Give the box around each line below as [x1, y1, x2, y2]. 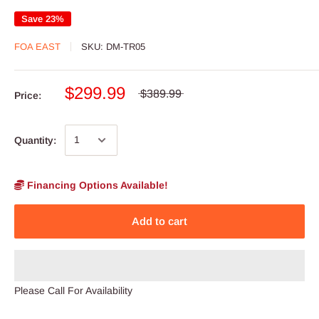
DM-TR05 [106, 41, 145, 52]
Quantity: [14, 134, 56, 146]
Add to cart [132, 214, 187, 227]
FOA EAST [14, 41, 61, 52]
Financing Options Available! [24, 179, 168, 191]
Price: [14, 89, 41, 101]
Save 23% [21, 13, 64, 24]
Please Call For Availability [14, 284, 132, 296]
